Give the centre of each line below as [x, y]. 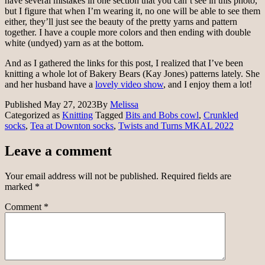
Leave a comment [58, 151]
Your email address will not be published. [82, 176]
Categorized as [33, 115]
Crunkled [221, 115]
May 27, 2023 [70, 104]
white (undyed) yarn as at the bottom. [74, 43]
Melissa [124, 104]
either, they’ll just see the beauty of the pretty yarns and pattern [121, 21]
